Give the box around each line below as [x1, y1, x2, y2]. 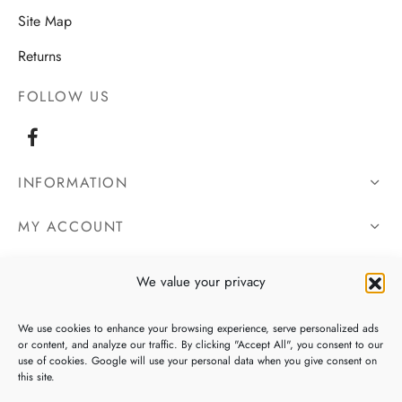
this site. [18, 369, 58, 385]
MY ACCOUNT [18, 216, 124, 238]
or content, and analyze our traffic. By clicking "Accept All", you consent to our [18, 336, 383, 353]
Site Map [18, 10, 72, 31]
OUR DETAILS [18, 260, 118, 282]
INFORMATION [18, 172, 128, 194]
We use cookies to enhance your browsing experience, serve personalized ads [18, 320, 379, 336]
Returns [18, 46, 61, 67]
